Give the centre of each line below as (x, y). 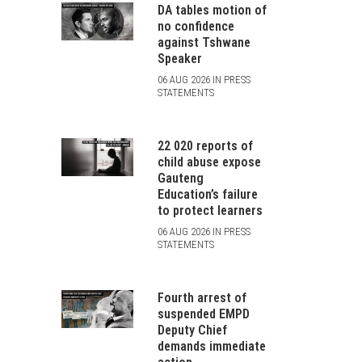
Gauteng (180, 178)
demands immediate (211, 346)
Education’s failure (207, 194)
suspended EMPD (203, 314)
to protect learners (210, 210)
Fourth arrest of (202, 298)
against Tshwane (204, 42)
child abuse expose (209, 162)
